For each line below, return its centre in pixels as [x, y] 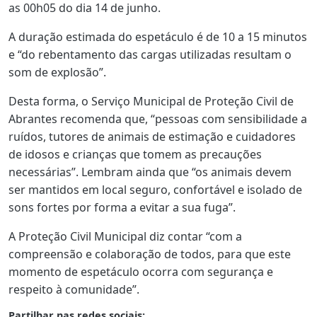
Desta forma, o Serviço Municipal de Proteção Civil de [151, 101]
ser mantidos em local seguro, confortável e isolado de [155, 189]
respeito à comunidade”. [74, 289]
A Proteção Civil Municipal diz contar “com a [125, 236]
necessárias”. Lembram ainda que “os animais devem [150, 172]
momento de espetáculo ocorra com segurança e [141, 271]
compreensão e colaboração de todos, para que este [150, 254]
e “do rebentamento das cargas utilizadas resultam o [150, 54]
